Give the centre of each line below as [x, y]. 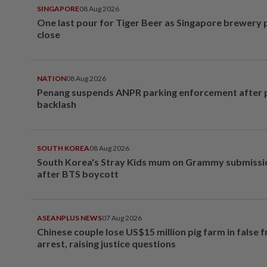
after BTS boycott [78, 174]
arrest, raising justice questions [106, 243]
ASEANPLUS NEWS [69, 218]
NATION [52, 78]
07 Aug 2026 [122, 218]
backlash [57, 104]
